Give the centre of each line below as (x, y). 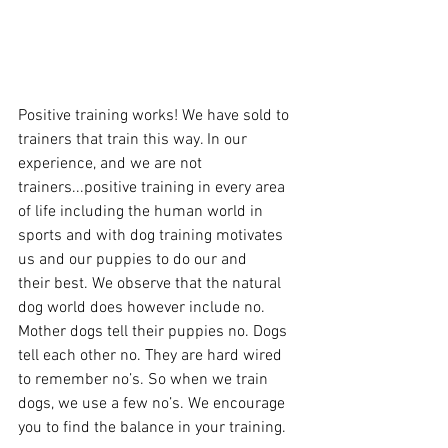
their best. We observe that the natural (151, 283)
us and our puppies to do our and (134, 259)
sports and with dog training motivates (152, 235)
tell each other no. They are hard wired (152, 355)
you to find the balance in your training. (154, 427)
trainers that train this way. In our (134, 139)
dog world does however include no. (143, 307)
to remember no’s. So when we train (145, 379)
